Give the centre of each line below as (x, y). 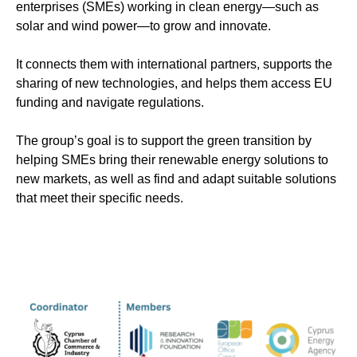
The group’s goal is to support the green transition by (164, 140)
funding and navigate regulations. (110, 102)
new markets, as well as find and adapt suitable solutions (176, 178)
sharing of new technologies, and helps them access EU (174, 83)
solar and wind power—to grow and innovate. (143, 25)
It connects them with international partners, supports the (174, 64)
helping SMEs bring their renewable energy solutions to (172, 159)
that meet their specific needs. (100, 198)
